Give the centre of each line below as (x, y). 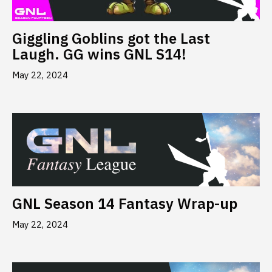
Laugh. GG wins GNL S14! (99, 54)
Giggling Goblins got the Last (111, 39)
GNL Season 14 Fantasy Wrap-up (125, 203)
